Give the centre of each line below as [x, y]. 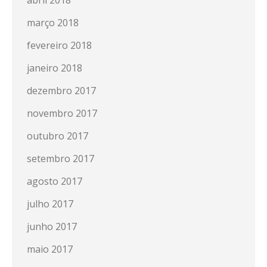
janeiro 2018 [55, 68]
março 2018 [53, 22]
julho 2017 [50, 204]
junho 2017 [52, 226]
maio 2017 [50, 249]
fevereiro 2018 [59, 45]
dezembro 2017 [61, 90]
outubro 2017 [58, 136]
